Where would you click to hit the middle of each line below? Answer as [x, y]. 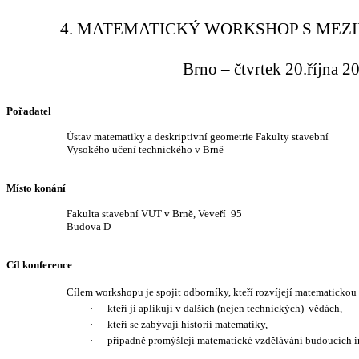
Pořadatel [29, 111]
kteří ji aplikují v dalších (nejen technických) [205, 308]
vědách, [325, 308]
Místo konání [36, 188]
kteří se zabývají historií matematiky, [187, 324]
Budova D [88, 226]
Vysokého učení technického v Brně [145, 149]
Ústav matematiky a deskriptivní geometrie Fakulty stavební [197, 137]
